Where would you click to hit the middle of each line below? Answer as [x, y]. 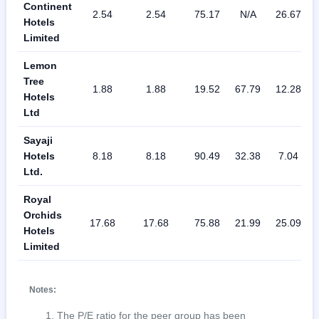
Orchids [43, 215]
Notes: [43, 290]
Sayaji [38, 141]
